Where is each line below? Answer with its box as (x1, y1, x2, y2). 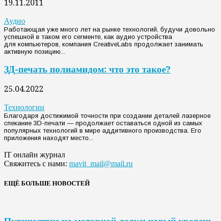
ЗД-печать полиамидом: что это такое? (4, 64, 171, 75)
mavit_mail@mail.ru (69, 159, 133, 168)
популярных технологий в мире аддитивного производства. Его (4, 127, 201, 135)
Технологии (4, 103, 44, 112)
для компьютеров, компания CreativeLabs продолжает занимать (4, 40, 203, 48)
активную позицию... (4, 47, 65, 55)
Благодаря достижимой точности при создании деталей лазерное (4, 112, 211, 120)
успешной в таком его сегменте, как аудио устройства (4, 33, 172, 40)
